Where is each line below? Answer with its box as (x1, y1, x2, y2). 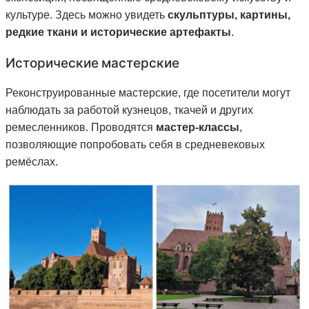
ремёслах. (6, 156, 58, 168)
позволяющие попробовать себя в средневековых (6, 139, 265, 151)
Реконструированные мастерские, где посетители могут (6, 87, 290, 99)
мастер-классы (156, 121, 239, 134)
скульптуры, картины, (168, 9, 290, 21)
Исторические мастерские (6, 54, 179, 71)
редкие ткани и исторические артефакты (6, 26, 231, 39)
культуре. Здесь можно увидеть (6, 9, 168, 21)
